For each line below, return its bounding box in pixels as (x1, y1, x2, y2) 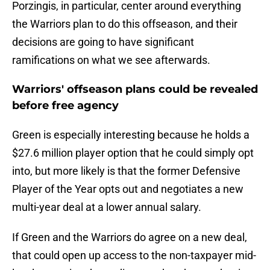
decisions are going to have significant (12, 36, 194, 49)
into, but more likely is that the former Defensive (12, 165, 240, 178)
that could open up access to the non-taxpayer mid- (12, 249, 256, 262)
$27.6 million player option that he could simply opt (12, 146, 254, 160)
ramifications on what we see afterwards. (12, 54, 210, 67)
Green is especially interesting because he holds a (12, 128, 250, 142)
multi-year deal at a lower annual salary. (12, 201, 201, 214)
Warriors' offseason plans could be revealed (12, 83, 258, 96)
